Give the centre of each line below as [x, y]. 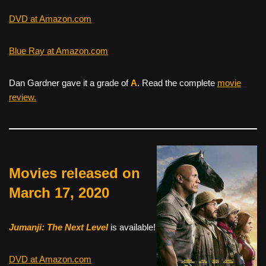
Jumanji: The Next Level [58, 227]
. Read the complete [177, 83]
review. [23, 97]
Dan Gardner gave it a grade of [70, 83]
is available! [132, 227]
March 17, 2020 [59, 192]
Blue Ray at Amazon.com [58, 50]
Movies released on [75, 173]
